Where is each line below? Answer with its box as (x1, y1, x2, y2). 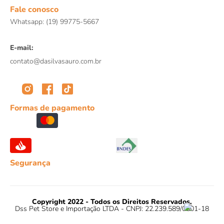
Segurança (10, 157, 50, 169)
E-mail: (10, 43, 33, 53)
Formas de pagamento (10, 102, 94, 114)
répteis (111, 1, 131, 10)
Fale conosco (10, 4, 58, 15)
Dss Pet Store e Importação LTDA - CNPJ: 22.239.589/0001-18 (15, 204, 209, 214)
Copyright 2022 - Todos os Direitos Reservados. (32, 197, 192, 207)
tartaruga (111, 19, 138, 28)
